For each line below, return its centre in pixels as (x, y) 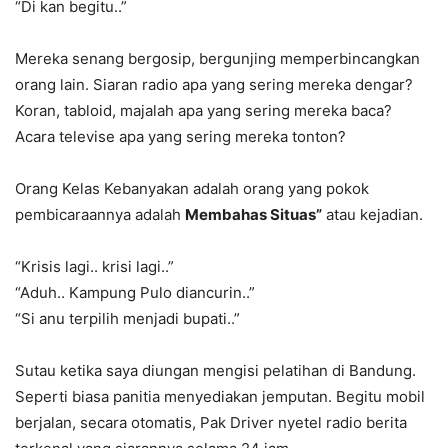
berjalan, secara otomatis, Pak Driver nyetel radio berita (211, 423)
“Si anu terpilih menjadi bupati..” (127, 319)
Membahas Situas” (253, 215)
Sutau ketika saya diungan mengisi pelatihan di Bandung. (215, 371)
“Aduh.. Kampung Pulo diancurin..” (135, 293)
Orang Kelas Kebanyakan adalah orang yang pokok (192, 189)
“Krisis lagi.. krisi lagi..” (94, 267)
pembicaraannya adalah (100, 215)
